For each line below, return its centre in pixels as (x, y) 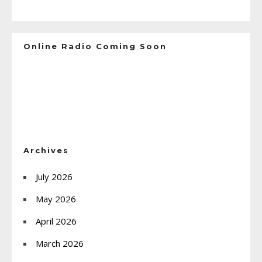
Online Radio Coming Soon (95, 46)
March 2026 (60, 243)
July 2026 (54, 176)
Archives (46, 150)
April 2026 (56, 221)
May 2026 (56, 199)
